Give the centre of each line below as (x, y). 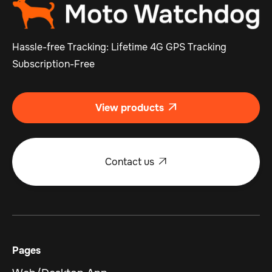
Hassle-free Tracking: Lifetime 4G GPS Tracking (119, 47)
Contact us (130, 162)
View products (130, 108)
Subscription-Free (53, 64)
